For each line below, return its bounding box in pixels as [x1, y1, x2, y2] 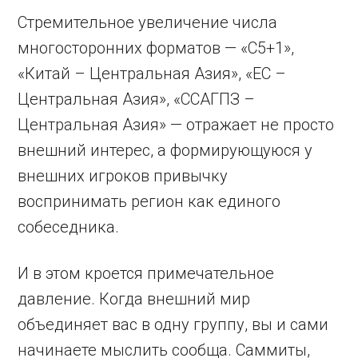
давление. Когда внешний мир [18, 289, 251, 308]
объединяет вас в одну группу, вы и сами [18, 315, 329, 334]
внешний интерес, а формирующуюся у [18, 141, 313, 160]
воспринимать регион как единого [18, 192, 281, 211]
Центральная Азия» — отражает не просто [18, 115, 335, 134]
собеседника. [18, 217, 120, 237]
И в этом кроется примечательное [18, 264, 275, 283]
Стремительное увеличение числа [18, 13, 278, 32]
